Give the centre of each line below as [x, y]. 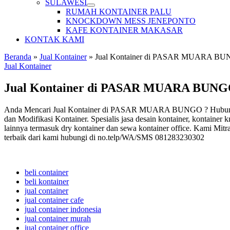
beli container [46, 172]
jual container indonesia [63, 209]
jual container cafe [54, 200]
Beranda [18, 57]
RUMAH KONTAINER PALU [119, 12]
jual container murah [58, 218]
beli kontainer [47, 181]
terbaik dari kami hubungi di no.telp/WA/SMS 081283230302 [104, 137]
